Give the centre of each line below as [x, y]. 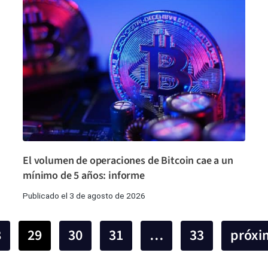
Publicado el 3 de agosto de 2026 [84, 195]
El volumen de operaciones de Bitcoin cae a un [128, 160]
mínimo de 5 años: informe [84, 175]
